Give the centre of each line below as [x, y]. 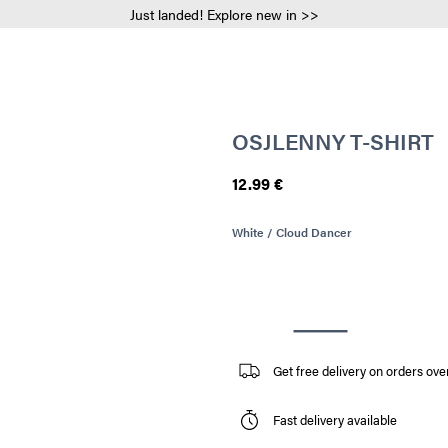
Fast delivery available [334, 420]
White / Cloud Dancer [291, 231]
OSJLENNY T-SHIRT [332, 140]
